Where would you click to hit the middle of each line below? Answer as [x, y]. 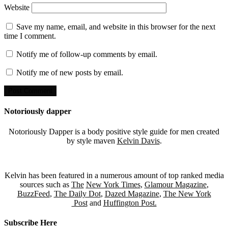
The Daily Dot [77, 193]
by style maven [92, 140]
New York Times [113, 184]
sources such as [45, 184]
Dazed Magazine [132, 193]
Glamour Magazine [175, 184]
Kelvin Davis [138, 140]
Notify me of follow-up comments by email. [87, 54]
